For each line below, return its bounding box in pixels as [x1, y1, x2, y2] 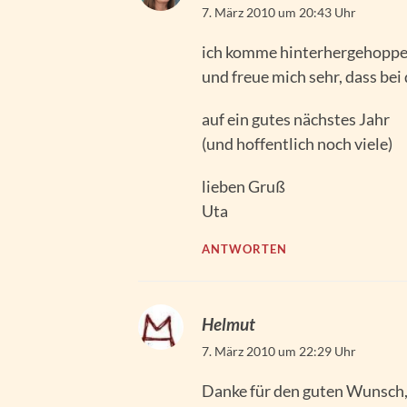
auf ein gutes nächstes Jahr [202, 109, 390, 130]
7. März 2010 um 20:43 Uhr [202, 5, 356, 21]
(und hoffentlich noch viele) [202, 134, 392, 154]
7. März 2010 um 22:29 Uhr [202, 343, 356, 360]
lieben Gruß [202, 176, 285, 197]
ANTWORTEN [202, 243, 287, 257]
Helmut [202, 313, 255, 335]
